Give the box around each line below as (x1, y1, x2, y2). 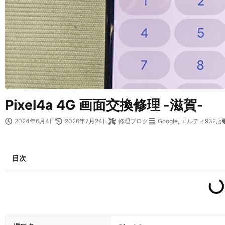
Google (158, 117, 178, 125)
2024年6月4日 (15, 117, 55, 125)
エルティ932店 (181, 117, 222, 125)
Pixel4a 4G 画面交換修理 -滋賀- (5, 97, 203, 114)
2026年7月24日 (65, 117, 108, 125)
